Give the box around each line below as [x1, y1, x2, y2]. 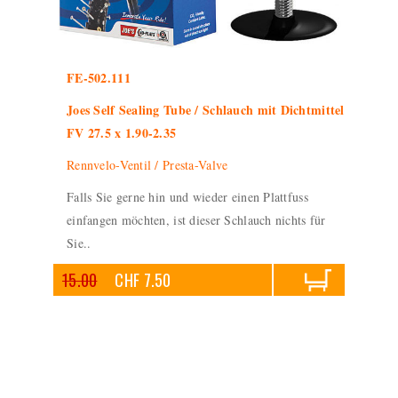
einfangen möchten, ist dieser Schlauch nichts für [67, 211, 326, 228]
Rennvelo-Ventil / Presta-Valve [67, 156, 228, 173]
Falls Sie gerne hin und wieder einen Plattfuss [67, 188, 308, 205]
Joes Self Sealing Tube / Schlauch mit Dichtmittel [67, 100, 345, 119]
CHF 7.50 [115, 268, 171, 291]
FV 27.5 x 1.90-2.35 [67, 123, 177, 142]
